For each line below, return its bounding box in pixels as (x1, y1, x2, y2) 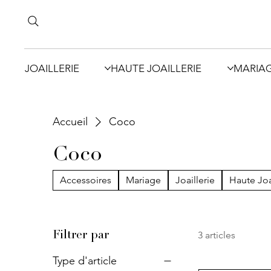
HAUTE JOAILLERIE (111, 62, 202, 74)
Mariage (126, 174, 162, 186)
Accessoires (60, 174, 112, 186)
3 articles (198, 229, 236, 241)
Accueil (53, 114, 88, 128)
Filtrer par (53, 229, 109, 242)
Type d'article (53, 253, 117, 267)
